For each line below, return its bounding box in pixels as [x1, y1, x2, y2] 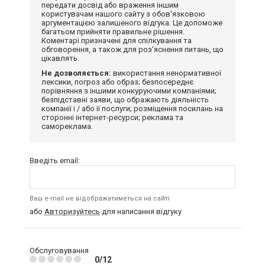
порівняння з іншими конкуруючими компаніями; [41, 86, 216, 95]
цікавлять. [41, 53, 79, 63]
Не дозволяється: [41, 68, 111, 77]
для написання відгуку [100, 206, 182, 216]
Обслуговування [30, 245, 89, 255]
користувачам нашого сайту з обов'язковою [41, 9, 205, 18]
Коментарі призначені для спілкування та [41, 35, 192, 45]
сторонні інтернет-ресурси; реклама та [41, 112, 183, 122]
